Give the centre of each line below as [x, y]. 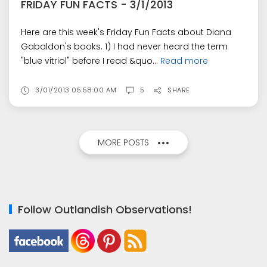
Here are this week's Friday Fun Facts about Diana [126, 32]
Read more [184, 61]
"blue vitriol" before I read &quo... [91, 61]
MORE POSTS [123, 142]
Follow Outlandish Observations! [105, 209]
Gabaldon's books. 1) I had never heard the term [124, 47]
